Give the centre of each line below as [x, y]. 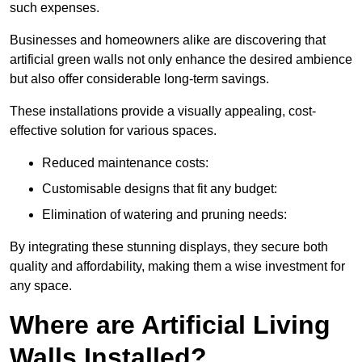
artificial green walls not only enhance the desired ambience [181, 60]
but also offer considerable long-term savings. [139, 79]
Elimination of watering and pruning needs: [164, 215]
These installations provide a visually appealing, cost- [163, 112]
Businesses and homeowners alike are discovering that [168, 40]
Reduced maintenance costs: [125, 163]
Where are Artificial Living [170, 325]
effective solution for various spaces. [113, 131]
